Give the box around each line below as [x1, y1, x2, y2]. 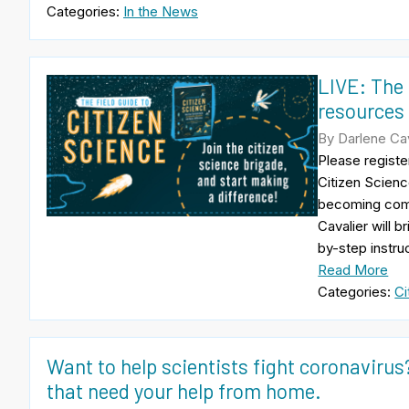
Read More [318, 260, 389, 278]
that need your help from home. [47, 378, 321, 403]
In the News [123, 2, 198, 20]
